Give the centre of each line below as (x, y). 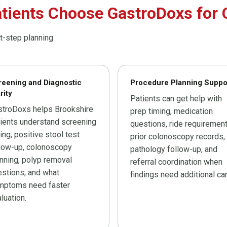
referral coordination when (176, 162)
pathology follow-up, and (174, 149)
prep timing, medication (172, 111)
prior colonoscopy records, (178, 137)
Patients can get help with (176, 99)
